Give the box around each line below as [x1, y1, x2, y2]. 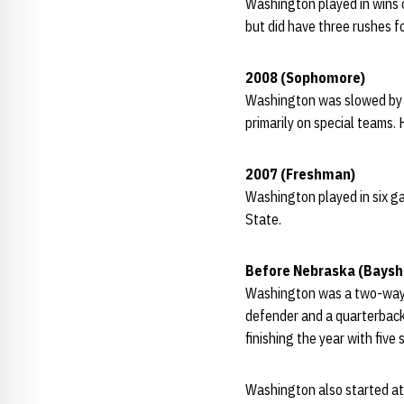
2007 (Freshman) [245, 165, 355, 183]
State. [245, 210, 281, 228]
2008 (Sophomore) [245, 69, 365, 87]
